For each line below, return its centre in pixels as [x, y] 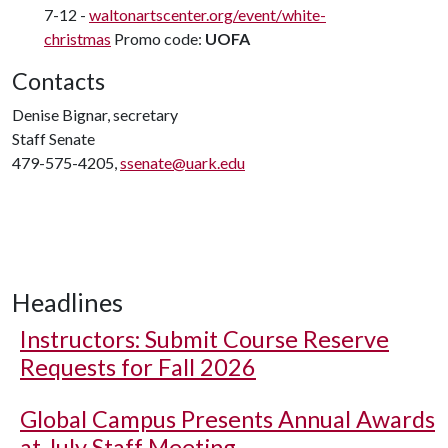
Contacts [58, 81]
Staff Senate [53, 138]
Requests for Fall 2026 [138, 367]
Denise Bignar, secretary [95, 114]
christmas [77, 38]
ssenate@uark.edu [182, 162]
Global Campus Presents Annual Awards [227, 419]
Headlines [67, 302]
